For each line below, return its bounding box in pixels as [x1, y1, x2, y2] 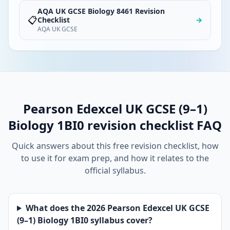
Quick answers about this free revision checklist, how [11, 140, 219, 151]
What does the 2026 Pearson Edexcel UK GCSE [25, 202, 209, 214]
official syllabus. [84, 165, 146, 176]
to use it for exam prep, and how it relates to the [21, 152, 209, 164]
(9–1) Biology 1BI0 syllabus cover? [17, 215, 152, 226]
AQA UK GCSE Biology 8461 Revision [37, 6, 165, 16]
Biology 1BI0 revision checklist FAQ [8, 117, 222, 133]
